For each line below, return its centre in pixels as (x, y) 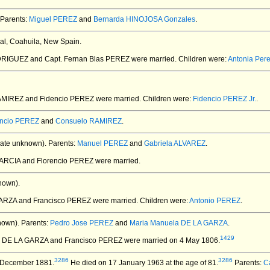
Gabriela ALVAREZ (175, 143)
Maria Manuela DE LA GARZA (179, 223)
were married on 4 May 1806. (171, 240)
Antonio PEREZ (215, 201)
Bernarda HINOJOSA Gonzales (144, 19)
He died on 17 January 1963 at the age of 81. (143, 263)
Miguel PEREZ (53, 19)
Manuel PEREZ (102, 143)
